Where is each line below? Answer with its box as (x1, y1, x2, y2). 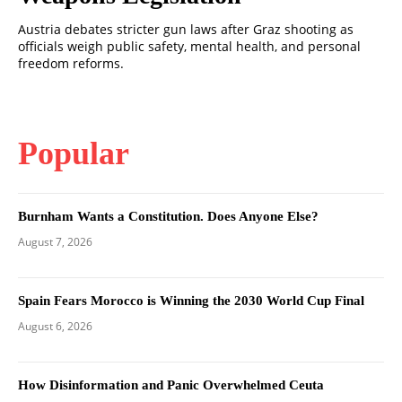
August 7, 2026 (18, 234, 92, 250)
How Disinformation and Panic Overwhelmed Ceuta (18, 378, 324, 393)
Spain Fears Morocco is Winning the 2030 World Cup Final (18, 293, 364, 309)
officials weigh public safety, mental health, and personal (18, 38, 361, 56)
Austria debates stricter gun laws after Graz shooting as (18, 21, 354, 39)
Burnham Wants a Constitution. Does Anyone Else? (18, 209, 319, 224)
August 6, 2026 (18, 319, 92, 335)
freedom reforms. (18, 55, 124, 73)
